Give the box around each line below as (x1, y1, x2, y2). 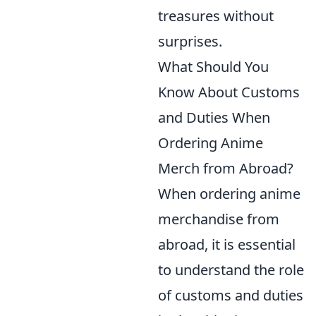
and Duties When (158, 108, 270, 127)
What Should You (158, 57, 269, 76)
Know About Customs (158, 83, 300, 102)
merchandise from (158, 209, 279, 229)
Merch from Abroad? (158, 159, 293, 178)
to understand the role (158, 260, 304, 279)
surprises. (158, 32, 222, 51)
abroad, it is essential (158, 235, 296, 254)
